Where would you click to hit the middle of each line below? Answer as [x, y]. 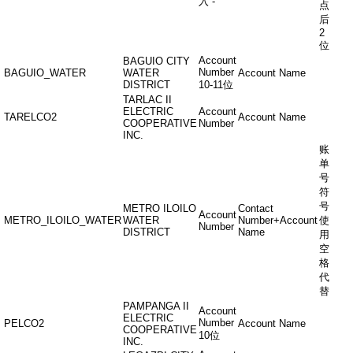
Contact [256, 208]
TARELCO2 [30, 117]
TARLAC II [147, 100]
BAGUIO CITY [156, 61]
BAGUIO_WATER [45, 73]
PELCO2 [24, 323]
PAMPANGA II [156, 306]
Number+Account [278, 220]
